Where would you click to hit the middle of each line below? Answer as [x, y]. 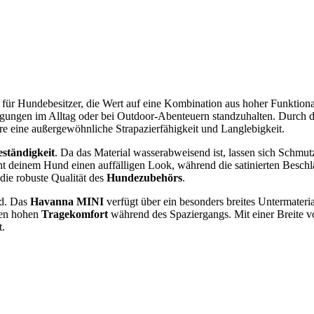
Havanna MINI [67, 202]
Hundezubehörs [144, 178]
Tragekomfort [75, 214]
